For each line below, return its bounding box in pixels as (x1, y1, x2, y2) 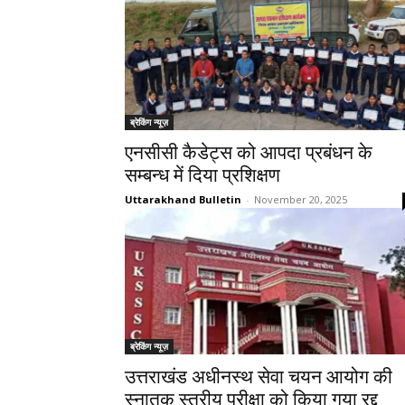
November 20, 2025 (254, 193, 347, 206)
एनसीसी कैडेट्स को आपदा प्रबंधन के (125, 142, 372, 164)
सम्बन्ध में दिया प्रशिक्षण (125, 165, 280, 186)
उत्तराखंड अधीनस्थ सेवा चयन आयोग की (125, 366, 392, 388)
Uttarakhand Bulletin (125, 193, 241, 206)
